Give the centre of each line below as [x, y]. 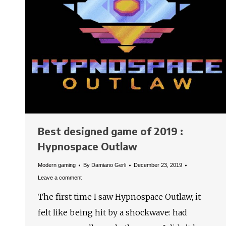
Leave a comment [60, 178]
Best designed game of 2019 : [110, 131]
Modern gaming [57, 165]
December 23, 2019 [158, 165]
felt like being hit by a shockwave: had [112, 213]
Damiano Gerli [109, 165]
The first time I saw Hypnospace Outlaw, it [119, 197]
